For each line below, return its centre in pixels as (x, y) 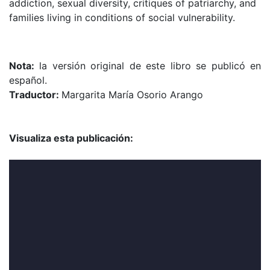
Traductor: (35, 95)
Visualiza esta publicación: (71, 138)
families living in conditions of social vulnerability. (122, 18)
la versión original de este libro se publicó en (148, 66)
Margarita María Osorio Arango (132, 95)
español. (31, 80)
